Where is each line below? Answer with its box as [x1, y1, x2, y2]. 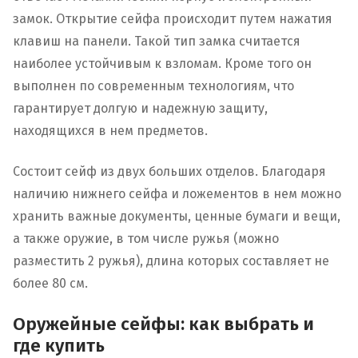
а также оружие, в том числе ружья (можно [13, 230, 279, 246]
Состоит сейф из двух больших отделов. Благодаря [13, 163, 326, 179]
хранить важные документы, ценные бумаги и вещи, [13, 208, 340, 224]
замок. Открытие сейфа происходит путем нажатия [13, 11, 332, 27]
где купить [13, 334, 105, 356]
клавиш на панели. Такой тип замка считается [13, 34, 300, 50]
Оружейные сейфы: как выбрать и [13, 312, 314, 335]
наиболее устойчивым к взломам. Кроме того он [13, 56, 312, 72]
